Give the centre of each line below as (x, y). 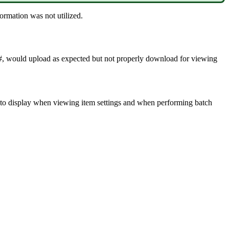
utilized (69, 15)
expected (76, 59)
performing (175, 103)
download (162, 59)
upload (40, 59)
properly (130, 59)
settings (109, 103)
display (20, 103)
